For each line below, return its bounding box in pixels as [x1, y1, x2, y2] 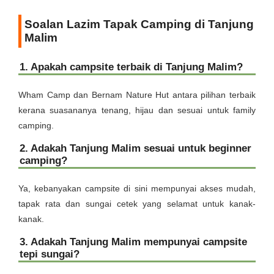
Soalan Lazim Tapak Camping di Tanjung [24, 18, 254, 31]
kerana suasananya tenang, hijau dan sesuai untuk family [18, 105, 256, 115]
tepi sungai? [20, 248, 80, 260]
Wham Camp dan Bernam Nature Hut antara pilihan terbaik [18, 90, 256, 100]
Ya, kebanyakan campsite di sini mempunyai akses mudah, [18, 183, 256, 193]
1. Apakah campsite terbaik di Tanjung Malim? [20, 61, 243, 73]
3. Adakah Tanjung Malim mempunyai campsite [20, 236, 247, 248]
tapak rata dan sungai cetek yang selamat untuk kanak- [18, 199, 256, 209]
